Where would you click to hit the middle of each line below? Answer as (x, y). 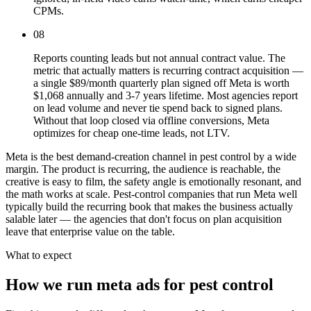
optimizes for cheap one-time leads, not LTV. (132, 133)
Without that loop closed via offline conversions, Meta (151, 121)
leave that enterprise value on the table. (90, 232)
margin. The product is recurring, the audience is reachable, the (143, 169)
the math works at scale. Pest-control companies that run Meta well (151, 194)
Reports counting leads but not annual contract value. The (159, 58)
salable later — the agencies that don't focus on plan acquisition (144, 219)
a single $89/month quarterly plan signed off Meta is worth (161, 83)
